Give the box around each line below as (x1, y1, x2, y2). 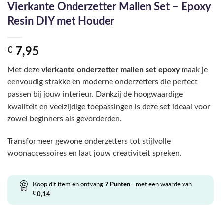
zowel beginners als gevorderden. (7, 114, 122, 123)
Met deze (7, 65, 41, 74)
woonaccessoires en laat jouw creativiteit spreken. (7, 149, 182, 158)
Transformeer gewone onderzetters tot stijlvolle (7, 137, 171, 146)
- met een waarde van (130, 182, 192, 188)
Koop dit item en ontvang (33, 182, 105, 188)
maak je (180, 65, 208, 74)
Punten (109, 182, 130, 188)
